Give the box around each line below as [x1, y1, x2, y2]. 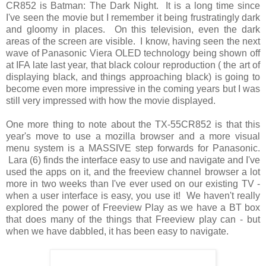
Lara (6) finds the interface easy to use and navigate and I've [6, 155, 260, 166]
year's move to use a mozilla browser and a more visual [6, 131, 260, 142]
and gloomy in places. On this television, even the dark [6, 24, 260, 35]
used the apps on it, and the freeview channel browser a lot [6, 167, 260, 178]
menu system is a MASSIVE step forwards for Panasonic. [6, 143, 260, 154]
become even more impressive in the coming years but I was [6, 84, 260, 94]
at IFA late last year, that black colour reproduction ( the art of [6, 60, 260, 71]
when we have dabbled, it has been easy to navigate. [6, 226, 229, 237]
